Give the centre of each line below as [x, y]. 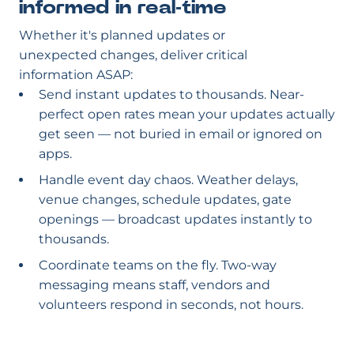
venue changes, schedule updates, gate [165, 200]
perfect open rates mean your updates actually [187, 114]
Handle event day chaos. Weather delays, [168, 180]
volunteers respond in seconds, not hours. [171, 305]
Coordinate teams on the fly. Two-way [158, 265]
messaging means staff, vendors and [154, 285]
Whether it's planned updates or [122, 35]
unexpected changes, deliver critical [133, 55]
